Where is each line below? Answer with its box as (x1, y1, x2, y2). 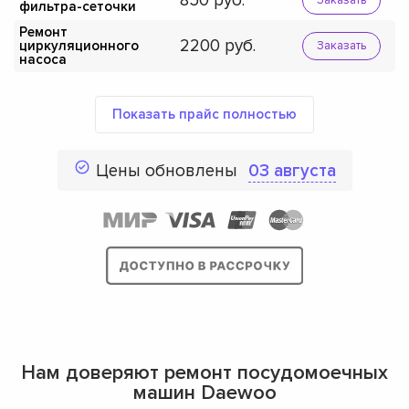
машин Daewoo (132, 380, 277, 405)
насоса (19, 50, 67, 68)
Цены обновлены (95, 160, 242, 182)
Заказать (316, 37, 366, 53)
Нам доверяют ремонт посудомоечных (21, 360, 388, 385)
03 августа (247, 160, 336, 182)
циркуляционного (19, 37, 139, 54)
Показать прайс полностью (112, 105, 297, 122)
